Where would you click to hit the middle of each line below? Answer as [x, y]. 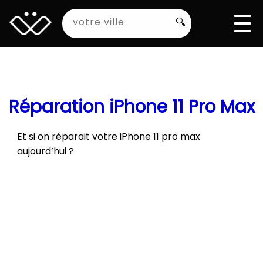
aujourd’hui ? [46, 151]
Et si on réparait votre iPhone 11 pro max [109, 136]
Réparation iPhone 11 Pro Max [131, 107]
